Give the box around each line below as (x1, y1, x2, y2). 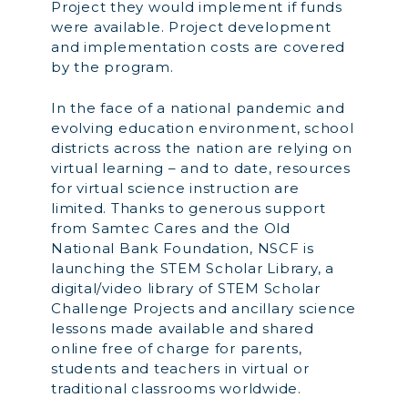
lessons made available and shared (51, 319, 314, 337)
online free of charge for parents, (51, 339, 302, 357)
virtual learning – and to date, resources (51, 158, 351, 177)
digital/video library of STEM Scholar (51, 279, 321, 297)
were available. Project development (51, 18, 331, 36)
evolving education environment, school (51, 118, 354, 137)
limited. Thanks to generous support (51, 199, 326, 217)
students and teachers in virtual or (51, 359, 310, 377)
